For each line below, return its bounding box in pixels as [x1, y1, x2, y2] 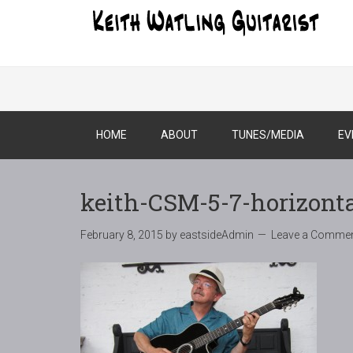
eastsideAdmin [180, 229, 254, 241]
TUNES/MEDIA [232, 128, 304, 141]
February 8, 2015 [80, 229, 163, 241]
